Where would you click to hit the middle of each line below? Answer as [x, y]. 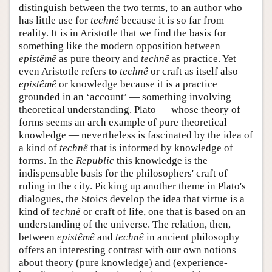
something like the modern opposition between [120, 46]
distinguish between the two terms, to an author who [131, 7]
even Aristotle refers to [69, 71]
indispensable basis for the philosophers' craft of [123, 173]
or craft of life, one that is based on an [163, 211]
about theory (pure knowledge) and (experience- [123, 262]
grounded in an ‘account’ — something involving [125, 97]
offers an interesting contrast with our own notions [127, 250]
